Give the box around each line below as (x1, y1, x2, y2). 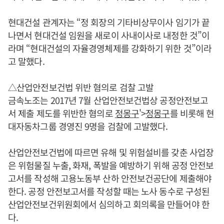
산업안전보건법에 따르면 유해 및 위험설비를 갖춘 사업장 (8, 145, 214, 158)
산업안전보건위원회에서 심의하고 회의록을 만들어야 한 (8, 197, 209, 210)
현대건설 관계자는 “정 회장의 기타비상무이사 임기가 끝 (8, 15, 210, 28)
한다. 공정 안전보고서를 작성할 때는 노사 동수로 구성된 (8, 184, 210, 197)
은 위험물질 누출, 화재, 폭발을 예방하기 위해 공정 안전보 (8, 158, 214, 171)
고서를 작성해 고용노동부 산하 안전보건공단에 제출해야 (8, 171, 211, 184)
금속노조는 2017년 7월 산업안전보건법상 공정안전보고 (8, 93, 208, 106)
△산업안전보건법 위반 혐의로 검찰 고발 (8, 80, 154, 93)
